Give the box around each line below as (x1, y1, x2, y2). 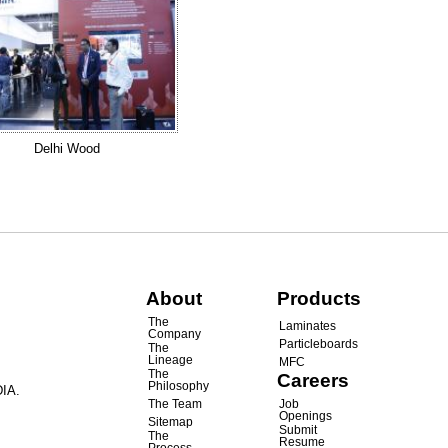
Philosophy (148, 379, 209, 394)
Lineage (148, 353, 193, 368)
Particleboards (278, 337, 358, 352)
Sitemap (148, 415, 193, 430)
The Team (148, 397, 202, 412)
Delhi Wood (33, 140, 100, 156)
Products (276, 288, 361, 310)
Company (148, 327, 201, 342)
